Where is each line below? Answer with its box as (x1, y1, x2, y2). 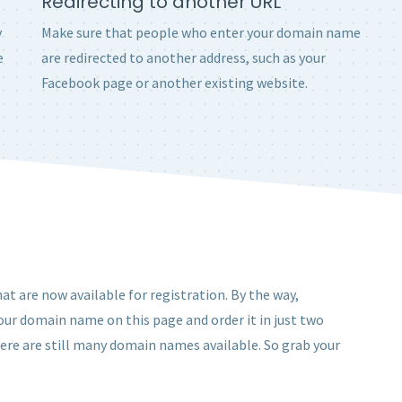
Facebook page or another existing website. (41, 74, 308, 92)
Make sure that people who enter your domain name (41, 23, 361, 41)
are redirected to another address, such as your (41, 48, 326, 66)
